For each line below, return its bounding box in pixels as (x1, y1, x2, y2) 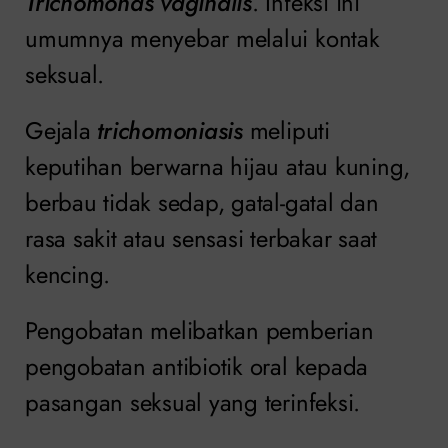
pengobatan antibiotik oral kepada (25, 348, 369, 384)
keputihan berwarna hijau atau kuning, (25, 148, 411, 184)
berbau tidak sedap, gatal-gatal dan (25, 184, 379, 220)
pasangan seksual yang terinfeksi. (25, 384, 361, 420)
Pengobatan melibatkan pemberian (25, 312, 374, 348)
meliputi (242, 112, 330, 148)
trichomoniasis (97, 112, 243, 148)
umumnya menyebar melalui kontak (25, 20, 380, 56)
